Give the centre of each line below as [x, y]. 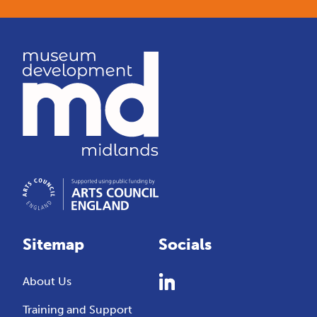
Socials [185, 244]
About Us [47, 281]
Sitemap [54, 244]
